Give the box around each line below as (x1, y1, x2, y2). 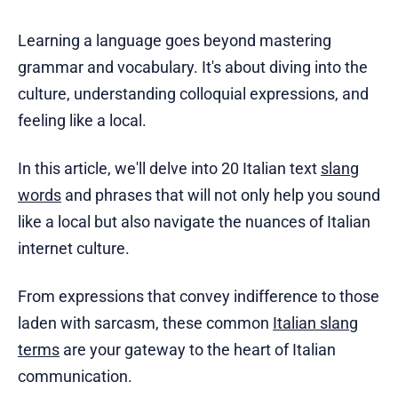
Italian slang (273, 313, 358, 332)
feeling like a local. (18, 110, 147, 130)
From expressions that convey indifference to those (18, 286, 379, 306)
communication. (18, 366, 132, 386)
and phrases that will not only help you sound (61, 185, 380, 204)
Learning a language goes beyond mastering (18, 30, 331, 50)
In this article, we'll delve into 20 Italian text (18, 158, 321, 178)
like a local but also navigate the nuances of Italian (18, 211, 370, 231)
